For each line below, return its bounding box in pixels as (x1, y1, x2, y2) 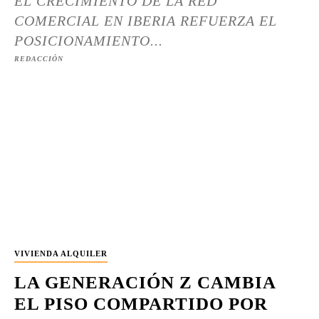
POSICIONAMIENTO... (14, 33, 163, 48)
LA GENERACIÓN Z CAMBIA (14, 273, 276, 292)
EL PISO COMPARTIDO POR (14, 294, 268, 313)
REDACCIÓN (14, 55, 63, 63)
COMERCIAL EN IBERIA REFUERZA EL (14, 13, 277, 28)
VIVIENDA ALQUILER (14, 249, 108, 258)
